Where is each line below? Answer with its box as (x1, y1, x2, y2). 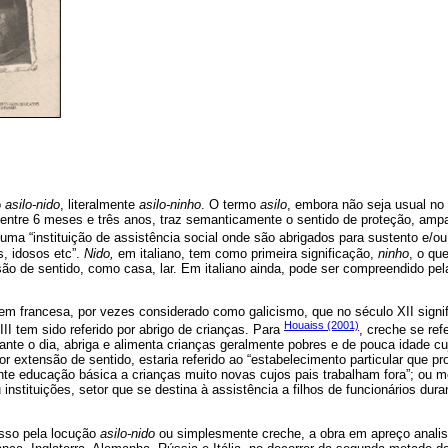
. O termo (201, 197, 260, 213)
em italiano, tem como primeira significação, (114, 245, 378, 261)
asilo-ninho (139, 197, 201, 213)
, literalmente (60, 197, 139, 213)
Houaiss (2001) (284, 319, 359, 332)
